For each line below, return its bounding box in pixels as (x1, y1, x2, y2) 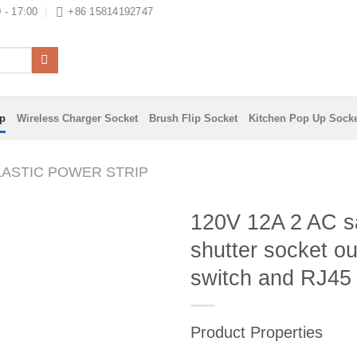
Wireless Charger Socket (17, 112, 139, 124)
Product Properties (190, 324, 323, 341)
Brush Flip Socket (149, 112, 238, 124)
